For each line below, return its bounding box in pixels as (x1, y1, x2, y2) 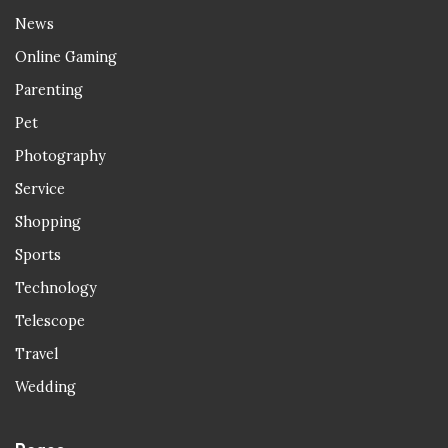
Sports (15, 246, 61, 265)
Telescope (15, 312, 85, 331)
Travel (15, 345, 58, 364)
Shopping (15, 213, 81, 232)
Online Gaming (15, 48, 117, 67)
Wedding (15, 378, 76, 397)
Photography (15, 147, 106, 166)
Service (15, 180, 65, 199)
